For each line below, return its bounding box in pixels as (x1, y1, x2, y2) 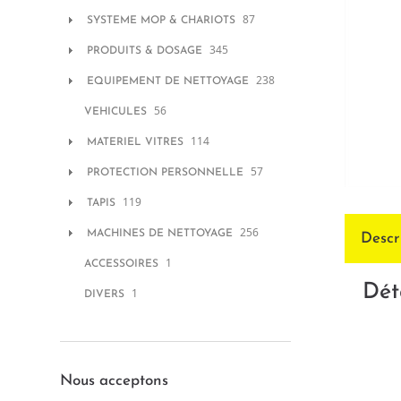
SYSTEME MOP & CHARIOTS (87, 15, 235, 26)
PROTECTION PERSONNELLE (87, 167, 243, 178)
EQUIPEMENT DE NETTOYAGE (87, 76, 249, 87)
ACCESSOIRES (84, 259, 158, 269)
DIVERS (84, 289, 124, 300)
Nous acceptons (60, 373, 168, 388)
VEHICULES (84, 107, 147, 117)
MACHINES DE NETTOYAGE (87, 228, 233, 239)
